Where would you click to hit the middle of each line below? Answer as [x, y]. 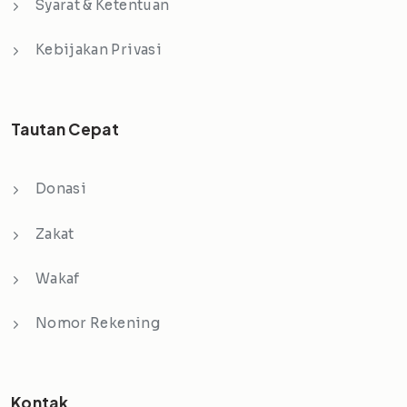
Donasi [61, 189]
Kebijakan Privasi [99, 50]
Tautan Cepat [65, 129]
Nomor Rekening [98, 323]
